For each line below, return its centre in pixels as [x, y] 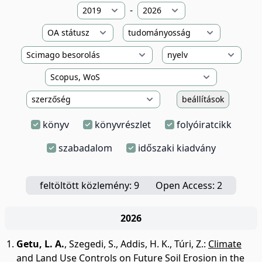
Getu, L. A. [40, 244]
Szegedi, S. [92, 244]
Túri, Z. [189, 244]
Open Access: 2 [189, 185]
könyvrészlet [123, 125]
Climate [225, 244]
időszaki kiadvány [177, 148]
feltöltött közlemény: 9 [89, 185]
